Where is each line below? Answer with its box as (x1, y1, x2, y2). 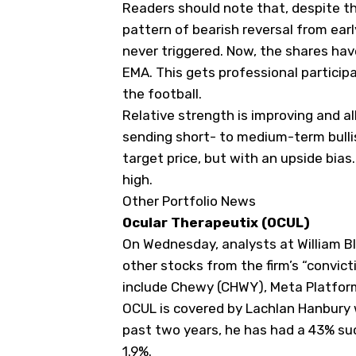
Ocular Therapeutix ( (122, 215, 267, 230)
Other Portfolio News (122, 193, 256, 209)
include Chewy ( (122, 279, 221, 295)
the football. (122, 86, 202, 102)
